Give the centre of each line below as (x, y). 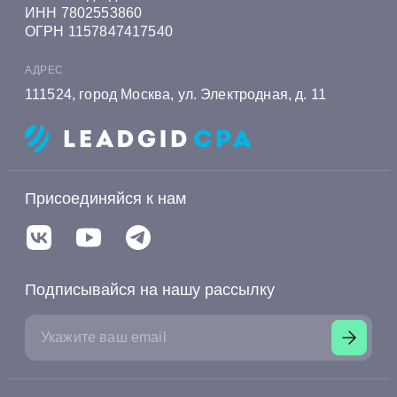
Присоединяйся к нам (105, 199)
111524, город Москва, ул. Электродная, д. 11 (176, 94)
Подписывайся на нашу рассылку (150, 290)
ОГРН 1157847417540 (99, 31)
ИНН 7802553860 (84, 12)
